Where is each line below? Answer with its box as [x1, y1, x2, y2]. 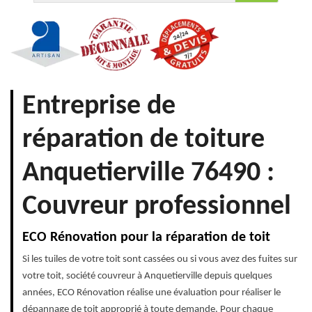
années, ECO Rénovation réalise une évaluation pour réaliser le [22, 287, 281, 298]
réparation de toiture [22, 125, 265, 154]
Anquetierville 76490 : [22, 159, 274, 187]
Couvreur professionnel [22, 192, 291, 221]
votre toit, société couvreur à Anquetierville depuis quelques [22, 270, 272, 281]
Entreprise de [22, 92, 175, 120]
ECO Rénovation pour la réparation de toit [22, 230, 270, 244]
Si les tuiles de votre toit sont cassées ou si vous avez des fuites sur [22, 253, 297, 265]
